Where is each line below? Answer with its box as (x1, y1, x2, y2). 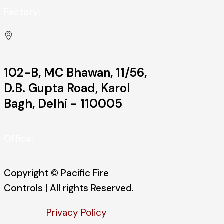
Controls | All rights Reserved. (4, 182, 136, 194)
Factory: (4, 5, 40, 18)
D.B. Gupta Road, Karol (4, 80, 130, 96)
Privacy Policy (46, 206, 107, 219)
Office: (4, 132, 33, 145)
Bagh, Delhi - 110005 (4, 95, 122, 111)
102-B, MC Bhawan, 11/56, (4, 64, 147, 80)
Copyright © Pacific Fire (4, 167, 109, 179)
